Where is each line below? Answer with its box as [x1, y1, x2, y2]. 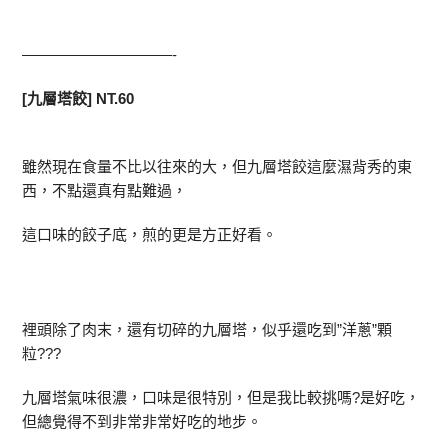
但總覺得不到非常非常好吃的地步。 [22, 413, 263, 430]
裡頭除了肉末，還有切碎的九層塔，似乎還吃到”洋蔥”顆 [22, 321, 393, 338]
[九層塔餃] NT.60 [22, 90, 135, 107]
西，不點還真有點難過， [22, 182, 188, 199]
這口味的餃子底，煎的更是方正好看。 [22, 226, 278, 243]
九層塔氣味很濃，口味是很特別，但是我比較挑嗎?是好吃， [22, 389, 421, 406]
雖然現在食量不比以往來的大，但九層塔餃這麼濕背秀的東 [22, 158, 413, 175]
